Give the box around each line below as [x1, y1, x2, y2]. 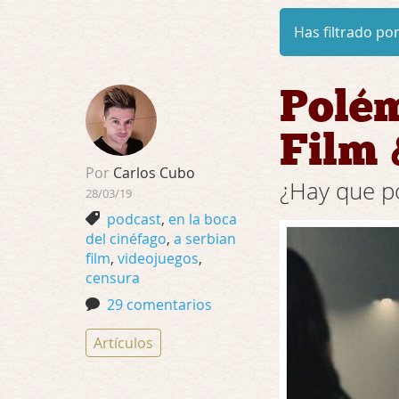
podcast [107, 209, 161, 229]
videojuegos [118, 248, 199, 268]
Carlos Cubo [110, 163, 195, 183]
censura [85, 268, 140, 288]
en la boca [168, 209, 237, 229]
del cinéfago [85, 229, 167, 248]
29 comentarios [107, 295, 212, 314]
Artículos [94, 333, 153, 353]
